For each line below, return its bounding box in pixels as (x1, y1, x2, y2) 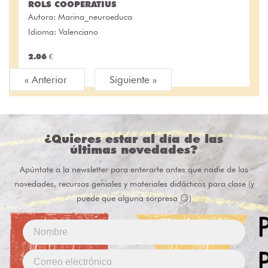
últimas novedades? (70, 142, 198, 157)
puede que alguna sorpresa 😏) (77, 193, 191, 203)
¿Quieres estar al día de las (44, 132, 224, 147)
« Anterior (25, 74, 70, 86)
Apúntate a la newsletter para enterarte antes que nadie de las (20, 165, 248, 175)
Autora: (28, 12, 58, 22)
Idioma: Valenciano (28, 27, 98, 37)
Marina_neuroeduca (58, 12, 132, 22)
